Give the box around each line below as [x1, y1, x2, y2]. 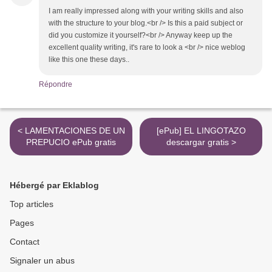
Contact [10, 236, 39, 246]
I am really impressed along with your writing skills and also [49, 6, 243, 15]
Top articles [10, 199, 53, 209]
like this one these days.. [49, 55, 129, 64]
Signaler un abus [10, 255, 75, 265]
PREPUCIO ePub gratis [26, 137, 116, 147]
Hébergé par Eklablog [10, 180, 99, 190]
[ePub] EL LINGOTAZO [156, 125, 246, 135]
